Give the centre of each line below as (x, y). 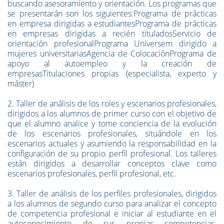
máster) (21, 83)
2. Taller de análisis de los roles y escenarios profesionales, (112, 103)
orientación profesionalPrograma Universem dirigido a (112, 43)
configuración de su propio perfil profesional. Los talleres (112, 153)
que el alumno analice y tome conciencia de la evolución (112, 123)
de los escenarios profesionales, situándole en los (112, 133)
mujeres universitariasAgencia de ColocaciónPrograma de (112, 53)
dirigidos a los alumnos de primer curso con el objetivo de (112, 113)
